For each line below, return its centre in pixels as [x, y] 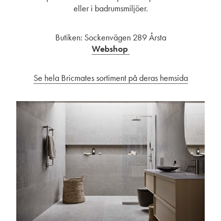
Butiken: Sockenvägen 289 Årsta [110, 37]
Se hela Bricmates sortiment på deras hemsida [110, 78]
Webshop [110, 49]
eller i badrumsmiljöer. [110, 8]
